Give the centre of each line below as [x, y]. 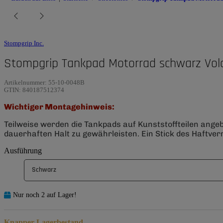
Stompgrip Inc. [24, 43]
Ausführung [24, 150]
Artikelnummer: [26, 82]
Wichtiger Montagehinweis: [59, 107]
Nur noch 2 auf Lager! [45, 195]
